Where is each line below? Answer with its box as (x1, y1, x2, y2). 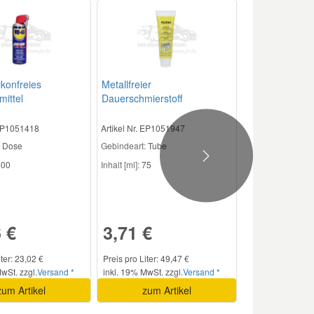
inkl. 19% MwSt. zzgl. (103, 265, 184, 278)
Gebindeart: (101, 139, 146, 151)
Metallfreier (102, 76, 152, 91)
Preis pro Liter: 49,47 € (103, 252, 190, 264)
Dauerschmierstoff (102, 90, 183, 105)
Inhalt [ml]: (101, 158, 140, 170)
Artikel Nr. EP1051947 (101, 121, 186, 134)
